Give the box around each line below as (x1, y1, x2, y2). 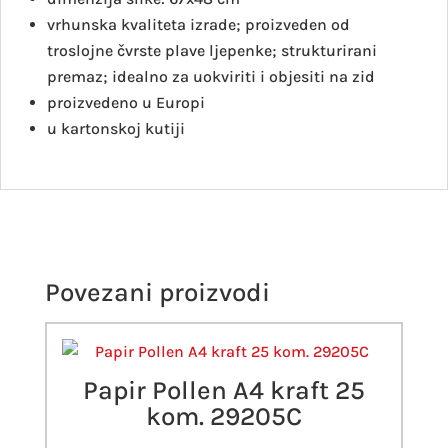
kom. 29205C (145, 400, 302, 432)
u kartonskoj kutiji (47, 118, 185, 138)
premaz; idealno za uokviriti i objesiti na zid (47, 66, 375, 86)
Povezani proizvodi (44, 276, 270, 308)
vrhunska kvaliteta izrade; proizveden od (47, 14, 350, 34)
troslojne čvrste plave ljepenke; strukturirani (47, 40, 377, 60)
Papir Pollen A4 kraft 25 (82, 374, 365, 406)
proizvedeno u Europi (47, 92, 205, 112)
